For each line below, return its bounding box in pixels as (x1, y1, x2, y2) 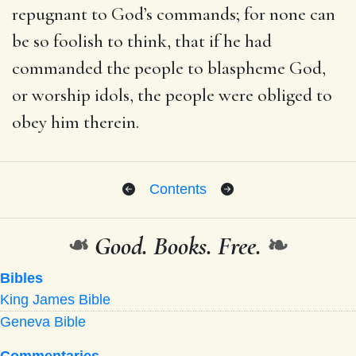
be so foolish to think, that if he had (12, 29, 272, 52)
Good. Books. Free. (89, 230, 267, 261)
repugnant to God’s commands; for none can (12, 2, 335, 25)
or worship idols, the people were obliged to (12, 83, 332, 106)
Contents (149, 180, 207, 197)
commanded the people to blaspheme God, (12, 56, 326, 79)
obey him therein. (12, 110, 139, 133)
